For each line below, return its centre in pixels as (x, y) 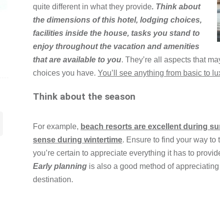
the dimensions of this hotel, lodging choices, (117, 20)
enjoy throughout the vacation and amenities (116, 47)
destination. (53, 179)
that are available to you (77, 60)
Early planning (60, 166)
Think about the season (84, 97)
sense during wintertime (78, 139)
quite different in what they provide (92, 7)
